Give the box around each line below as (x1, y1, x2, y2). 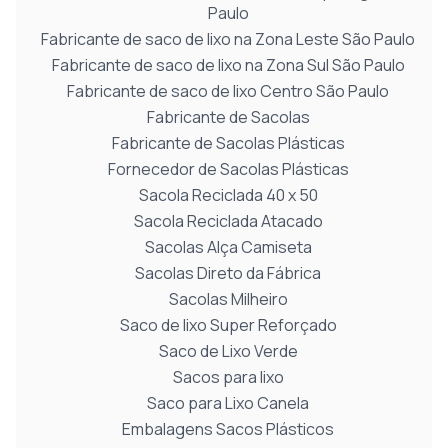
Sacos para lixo (172, 366, 284, 388)
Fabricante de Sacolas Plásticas (111, 132, 345, 154)
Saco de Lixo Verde (158, 340, 298, 362)
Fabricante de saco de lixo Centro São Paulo (67, 80, 389, 102)
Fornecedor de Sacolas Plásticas (107, 158, 349, 180)
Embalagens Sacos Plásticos (122, 418, 334, 440)
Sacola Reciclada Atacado (133, 210, 323, 232)
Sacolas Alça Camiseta (144, 236, 312, 258)
